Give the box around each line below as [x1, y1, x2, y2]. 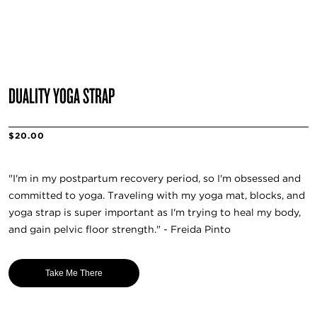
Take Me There [45, 267, 103, 278]
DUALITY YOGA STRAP [8, 81, 115, 109]
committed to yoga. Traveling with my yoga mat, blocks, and [8, 190, 305, 202]
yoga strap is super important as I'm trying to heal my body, [8, 207, 301, 219]
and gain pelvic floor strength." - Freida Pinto [8, 224, 231, 236]
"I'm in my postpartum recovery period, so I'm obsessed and [8, 173, 301, 185]
